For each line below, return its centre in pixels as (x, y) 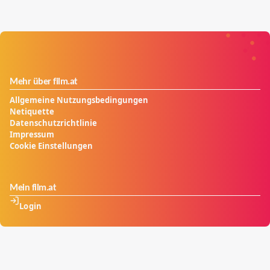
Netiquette (32, 111)
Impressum (32, 134)
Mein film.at (33, 188)
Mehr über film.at (44, 82)
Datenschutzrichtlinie (53, 123)
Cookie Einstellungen (51, 146)
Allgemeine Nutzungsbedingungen (79, 100)
